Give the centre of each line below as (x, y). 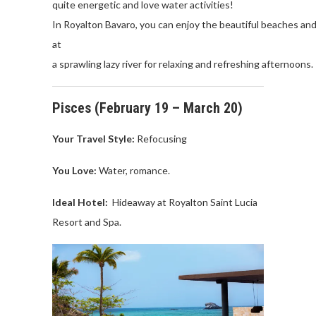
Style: (120, 138)
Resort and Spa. (88, 221)
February (125, 108)
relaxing (176, 63)
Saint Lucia (233, 202)
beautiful (239, 24)
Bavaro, (121, 24)
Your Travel (79, 138)
